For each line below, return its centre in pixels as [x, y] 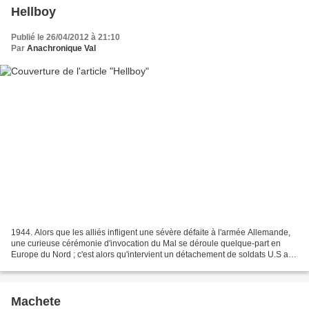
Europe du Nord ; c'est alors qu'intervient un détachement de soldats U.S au [152, 255]
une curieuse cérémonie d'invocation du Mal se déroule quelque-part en [146, 244]
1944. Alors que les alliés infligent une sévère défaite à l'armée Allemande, [151, 233]
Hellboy [33, 11]
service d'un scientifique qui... [66, 266]
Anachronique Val [61, 48]
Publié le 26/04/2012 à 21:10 [66, 37]
